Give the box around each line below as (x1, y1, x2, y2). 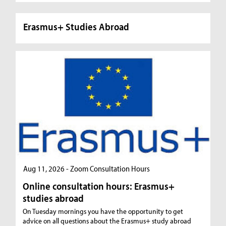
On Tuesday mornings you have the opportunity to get (23, 206, 184, 216)
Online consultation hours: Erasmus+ (23, 180, 175, 193)
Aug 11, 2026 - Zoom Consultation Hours (23, 163, 150, 174)
